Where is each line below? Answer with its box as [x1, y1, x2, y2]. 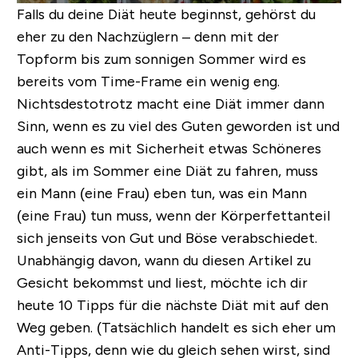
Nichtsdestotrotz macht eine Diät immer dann [16, 96, 324, 113]
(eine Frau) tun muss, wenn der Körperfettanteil [16, 208, 330, 225]
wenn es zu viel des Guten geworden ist [52, 118, 312, 135]
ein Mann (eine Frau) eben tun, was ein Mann [16, 185, 307, 202]
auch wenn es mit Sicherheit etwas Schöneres [16, 141, 321, 157]
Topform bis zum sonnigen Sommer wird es [16, 51, 306, 68]
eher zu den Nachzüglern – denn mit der [16, 29, 279, 46]
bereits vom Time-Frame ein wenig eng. [16, 74, 280, 90]
